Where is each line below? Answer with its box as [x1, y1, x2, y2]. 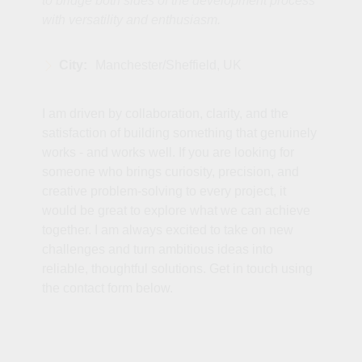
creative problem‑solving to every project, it [42, 184, 286, 199]
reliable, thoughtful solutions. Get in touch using [42, 262, 313, 276]
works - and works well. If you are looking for [42, 145, 294, 160]
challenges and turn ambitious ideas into [42, 242, 273, 257]
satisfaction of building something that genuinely [42, 126, 317, 141]
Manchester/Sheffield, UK [95, 58, 242, 73]
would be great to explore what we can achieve [42, 204, 310, 218]
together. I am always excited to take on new [42, 223, 293, 238]
